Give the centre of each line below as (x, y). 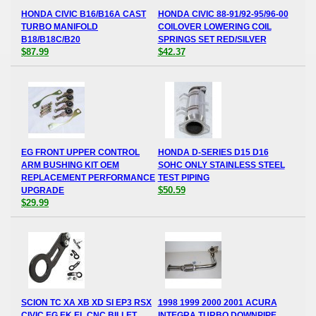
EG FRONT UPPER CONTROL (80, 152)
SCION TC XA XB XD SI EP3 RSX (86, 303)
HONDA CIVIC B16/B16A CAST (84, 14)
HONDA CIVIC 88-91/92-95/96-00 (223, 14)
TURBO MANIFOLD (60, 27)
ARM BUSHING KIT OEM (70, 165)
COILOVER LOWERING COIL (214, 27)
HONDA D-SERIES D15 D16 (213, 152)
